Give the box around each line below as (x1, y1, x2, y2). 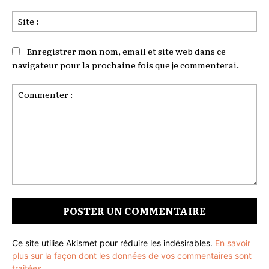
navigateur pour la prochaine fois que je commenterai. (12, 59, 239, 71)
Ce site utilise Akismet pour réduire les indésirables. (12, 238, 215, 249)
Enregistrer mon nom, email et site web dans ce (27, 45, 226, 58)
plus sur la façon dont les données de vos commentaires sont (12, 250, 252, 261)
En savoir (215, 238, 250, 249)
